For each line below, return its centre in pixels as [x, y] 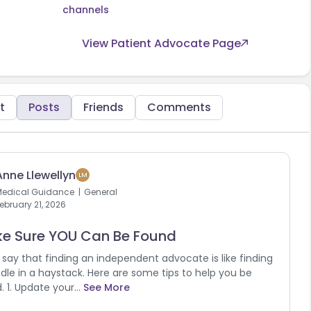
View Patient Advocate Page [161, 43]
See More [107, 287]
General [100, 192]
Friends [103, 107]
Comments [179, 107]
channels [86, 9]
